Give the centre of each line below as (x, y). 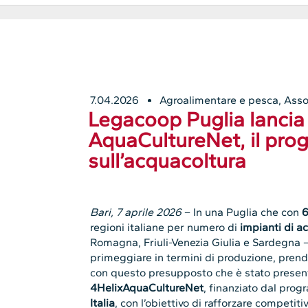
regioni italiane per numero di (165, 228)
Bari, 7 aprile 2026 (137, 212)
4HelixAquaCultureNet (147, 288)
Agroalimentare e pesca (219, 100)
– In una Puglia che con (243, 212)
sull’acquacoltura (167, 161)
